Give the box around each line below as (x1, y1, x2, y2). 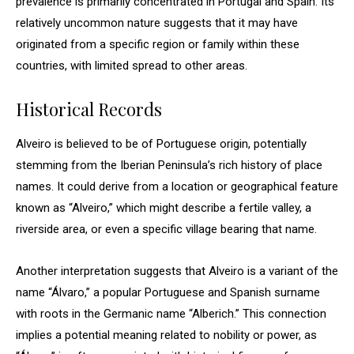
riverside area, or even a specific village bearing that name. (16, 222, 317, 236)
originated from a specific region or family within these (16, 37, 299, 51)
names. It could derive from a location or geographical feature (16, 179, 338, 194)
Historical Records (16, 97, 162, 121)
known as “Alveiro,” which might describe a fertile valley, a (16, 201, 311, 215)
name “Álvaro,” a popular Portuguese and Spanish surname (16, 285, 320, 299)
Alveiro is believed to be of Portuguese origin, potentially (16, 137, 307, 151)
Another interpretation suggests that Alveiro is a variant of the (16, 264, 338, 278)
